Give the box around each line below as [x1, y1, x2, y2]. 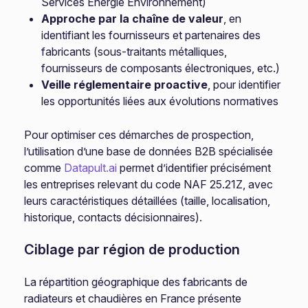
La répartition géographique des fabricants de [24, 275, 248, 289]
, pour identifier [208, 78, 281, 91]
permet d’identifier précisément [117, 161, 272, 175]
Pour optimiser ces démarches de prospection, [24, 128, 254, 142]
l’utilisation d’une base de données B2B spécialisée [24, 144, 274, 158]
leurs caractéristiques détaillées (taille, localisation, [24, 194, 271, 208]
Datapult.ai [64, 161, 118, 175]
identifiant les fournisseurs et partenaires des [41, 28, 261, 42]
